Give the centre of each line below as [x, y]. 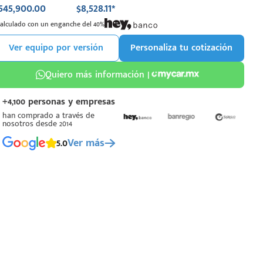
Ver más [86, 143]
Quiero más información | [97, 75]
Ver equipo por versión [56, 48]
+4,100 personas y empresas [59, 102]
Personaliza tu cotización [182, 48]
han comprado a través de [49, 115]
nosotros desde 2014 [38, 123]
